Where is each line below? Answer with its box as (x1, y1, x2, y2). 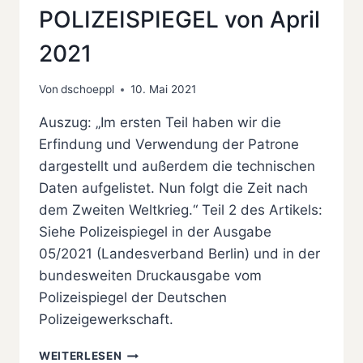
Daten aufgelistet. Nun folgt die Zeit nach (39, 180, 308, 197)
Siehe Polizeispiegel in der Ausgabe (39, 224, 271, 241)
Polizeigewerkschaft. (39, 311, 173, 328)
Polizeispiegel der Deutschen (39, 289, 227, 306)
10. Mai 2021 (130, 83, 197, 96)
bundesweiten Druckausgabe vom (39, 267, 262, 284)
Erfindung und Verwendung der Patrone (39, 136, 299, 153)
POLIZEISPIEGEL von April (39, 5, 320, 33)
